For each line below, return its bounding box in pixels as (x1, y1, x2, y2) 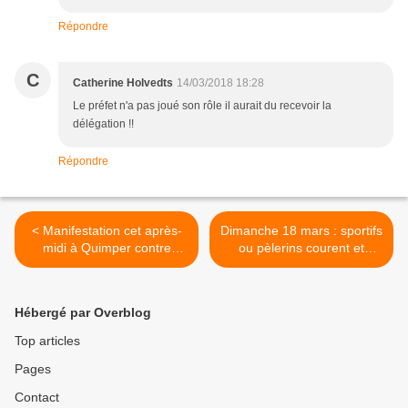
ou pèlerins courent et (239, 240, 364, 256)
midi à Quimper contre (42, 240, 171, 256)
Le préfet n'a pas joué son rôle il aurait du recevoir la (73, 99, 331, 113)
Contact (15, 390, 59, 405)
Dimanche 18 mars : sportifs (220, 223, 382, 239)
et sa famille (72, 275, 141, 291)
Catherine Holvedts (73, 76, 173, 90)
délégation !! (73, 117, 134, 131)
